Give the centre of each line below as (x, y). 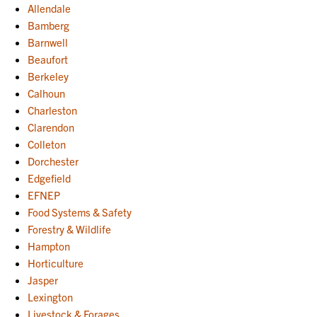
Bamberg (49, 25)
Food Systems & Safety (80, 212)
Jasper (43, 279)
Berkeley (48, 76)
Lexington (51, 296)
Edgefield (50, 178)
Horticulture (56, 263)
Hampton (49, 246)
